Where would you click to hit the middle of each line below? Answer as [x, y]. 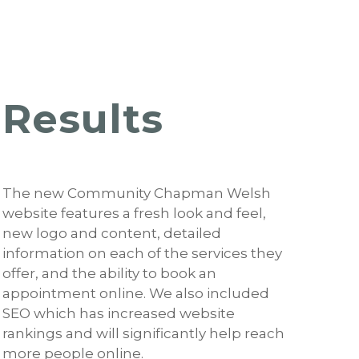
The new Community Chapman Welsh [137, 194]
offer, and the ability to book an [110, 274]
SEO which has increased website [119, 314]
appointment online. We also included [136, 294]
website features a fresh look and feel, [135, 214]
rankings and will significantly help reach [144, 334]
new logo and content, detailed [112, 234]
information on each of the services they [143, 254]
